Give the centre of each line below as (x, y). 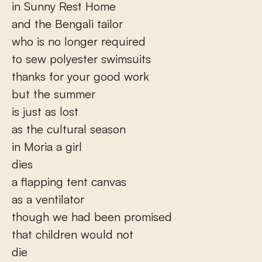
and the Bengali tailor (67, 24)
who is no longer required (79, 41)
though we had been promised (92, 217)
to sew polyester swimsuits (81, 59)
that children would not (73, 234)
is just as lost (45, 111)
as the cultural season (69, 129)
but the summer (54, 94)
